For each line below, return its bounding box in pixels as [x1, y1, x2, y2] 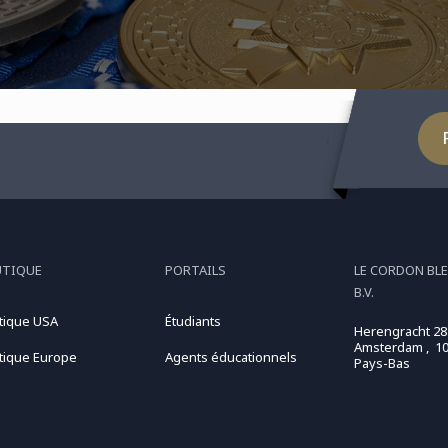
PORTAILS [164, 261, 226, 279]
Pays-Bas [354, 354, 411, 372]
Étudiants [164, 312, 221, 330]
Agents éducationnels [164, 348, 297, 366]
